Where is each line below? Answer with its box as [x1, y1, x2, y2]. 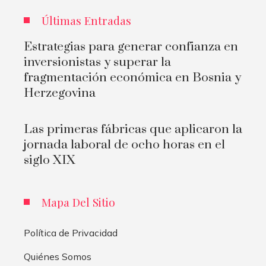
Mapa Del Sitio [42, 194, 115, 210]
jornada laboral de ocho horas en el [24, 137, 225, 153]
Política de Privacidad [24, 226, 118, 239]
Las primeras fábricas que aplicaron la [24, 121, 242, 137]
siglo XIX [24, 152, 75, 168]
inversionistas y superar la [24, 54, 171, 70]
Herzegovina [24, 85, 96, 101]
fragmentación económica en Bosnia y [24, 69, 241, 85]
